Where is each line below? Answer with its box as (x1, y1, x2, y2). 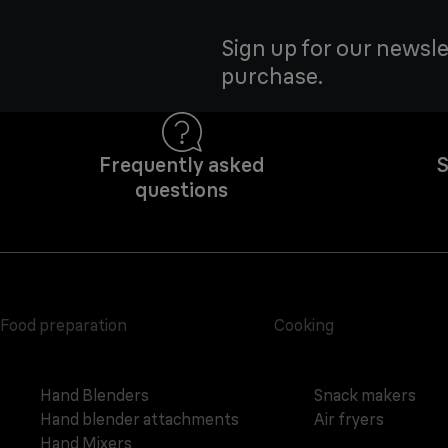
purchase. (221, 62, 323, 91)
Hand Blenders (40, 385, 149, 406)
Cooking (273, 315, 334, 336)
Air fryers (313, 409, 384, 430)
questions (135, 177, 228, 203)
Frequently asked (98, 152, 265, 178)
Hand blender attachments (40, 409, 239, 430)
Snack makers (313, 385, 416, 406)
